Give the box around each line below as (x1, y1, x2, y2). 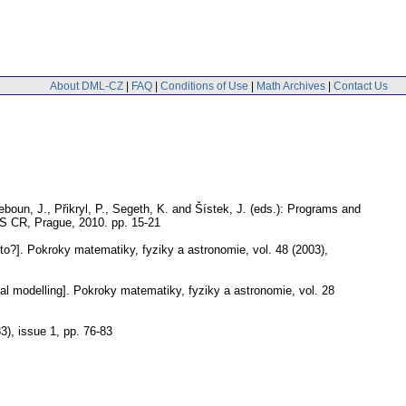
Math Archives (256, 79, 325, 92)
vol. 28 (299, 283, 334, 297)
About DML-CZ (50, 79, 123, 92)
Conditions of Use (160, 79, 248, 92)
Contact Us (333, 79, 388, 92)
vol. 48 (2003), (253, 242, 328, 256)
